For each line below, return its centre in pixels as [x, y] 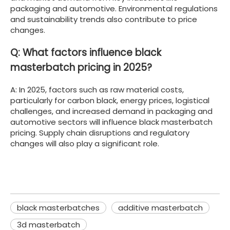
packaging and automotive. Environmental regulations [114, 8]
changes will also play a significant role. [85, 144]
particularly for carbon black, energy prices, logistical [110, 101]
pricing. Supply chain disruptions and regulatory [100, 133]
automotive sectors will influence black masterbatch [111, 122]
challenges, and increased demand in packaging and [111, 111]
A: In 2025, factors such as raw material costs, [97, 90]
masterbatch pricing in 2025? [81, 67]
